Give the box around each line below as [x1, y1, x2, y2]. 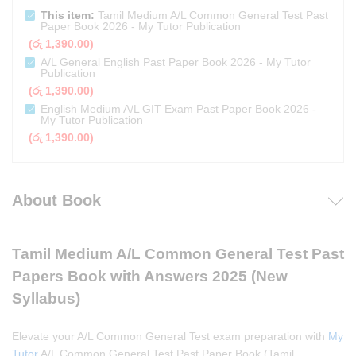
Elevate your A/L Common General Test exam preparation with [12, 330, 328, 342]
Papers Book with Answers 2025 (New [12, 268, 288, 284]
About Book [12, 192, 101, 209]
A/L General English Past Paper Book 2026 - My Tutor [41, 56, 311, 68]
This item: [41, 9, 95, 21]
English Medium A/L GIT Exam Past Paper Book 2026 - [41, 103, 316, 115]
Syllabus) [12, 290, 80, 307]
